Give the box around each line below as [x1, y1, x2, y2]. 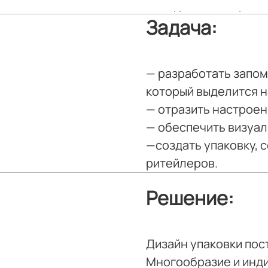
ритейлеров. [146, 155, 218, 171]
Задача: [146, 14, 217, 41]
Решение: [146, 185, 234, 211]
